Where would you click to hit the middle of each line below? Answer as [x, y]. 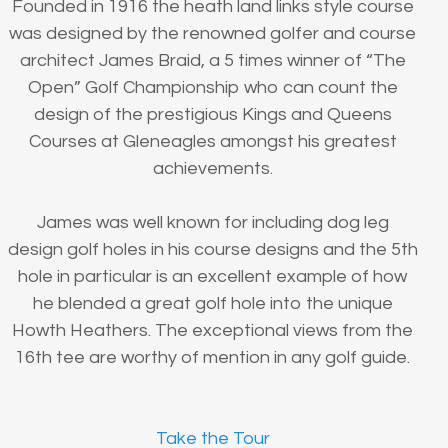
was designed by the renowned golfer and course [213, 34]
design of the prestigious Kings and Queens [212, 115]
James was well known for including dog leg [212, 223]
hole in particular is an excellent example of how [213, 277]
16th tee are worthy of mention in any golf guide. [213, 358]
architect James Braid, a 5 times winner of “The [212, 61]
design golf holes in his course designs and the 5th [212, 250]
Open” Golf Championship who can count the [212, 88]
